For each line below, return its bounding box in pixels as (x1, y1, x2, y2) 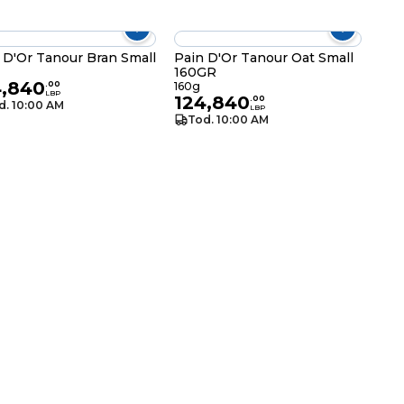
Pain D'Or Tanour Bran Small (35, 50, 156, 66)
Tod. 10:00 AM (188, 113, 270, 126)
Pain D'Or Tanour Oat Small (174, 50, 242, 66)
